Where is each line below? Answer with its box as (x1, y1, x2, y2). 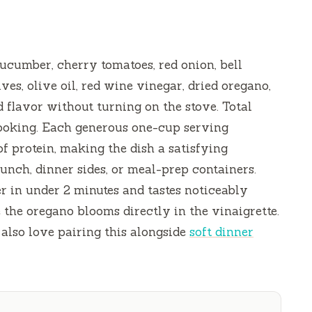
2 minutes (63, 182, 119, 198)
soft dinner (189, 224, 253, 240)
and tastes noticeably (119, 182, 248, 198)
